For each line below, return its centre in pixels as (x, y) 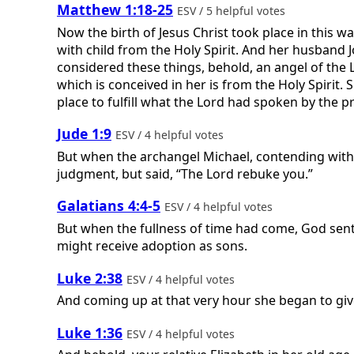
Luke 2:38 (90, 278)
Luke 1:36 (90, 332)
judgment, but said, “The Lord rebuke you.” (185, 173)
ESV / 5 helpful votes (233, 10)
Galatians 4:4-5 (109, 206)
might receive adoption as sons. (152, 245)
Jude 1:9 (84, 134)
